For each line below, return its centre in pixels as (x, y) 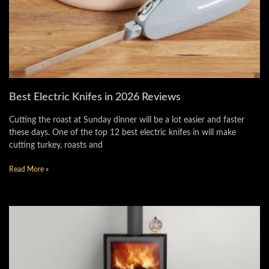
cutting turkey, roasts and (56, 145)
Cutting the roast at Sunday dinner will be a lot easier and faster (127, 120)
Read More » (29, 169)
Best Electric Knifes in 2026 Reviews (95, 97)
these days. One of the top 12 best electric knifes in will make (122, 133)
